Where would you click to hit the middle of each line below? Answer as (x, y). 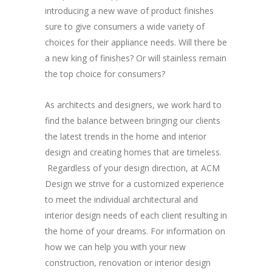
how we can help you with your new (115, 247)
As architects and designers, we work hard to (133, 105)
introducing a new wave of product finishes (129, 11)
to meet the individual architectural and (121, 199)
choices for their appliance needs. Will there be (136, 42)
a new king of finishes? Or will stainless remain (136, 58)
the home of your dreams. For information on (135, 231)
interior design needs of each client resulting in (136, 215)
